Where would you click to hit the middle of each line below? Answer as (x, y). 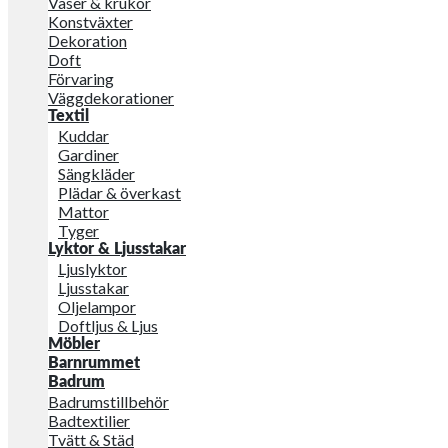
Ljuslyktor (92, 268)
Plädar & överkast (119, 192)
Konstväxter (90, 21)
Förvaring (81, 78)
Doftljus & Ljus (108, 325)
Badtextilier (89, 420)
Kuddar (83, 135)
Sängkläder (96, 173)
